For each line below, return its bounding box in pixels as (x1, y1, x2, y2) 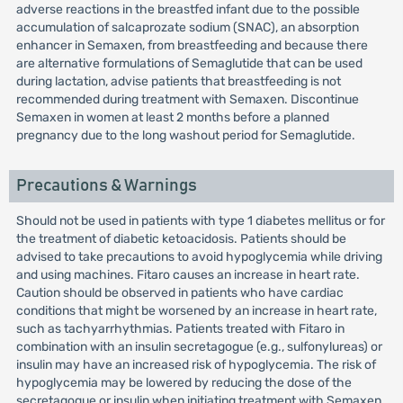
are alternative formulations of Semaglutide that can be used (15, 56, 363, 71)
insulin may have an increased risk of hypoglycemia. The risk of (15, 357, 376, 372)
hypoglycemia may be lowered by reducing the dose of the (15, 375, 352, 390)
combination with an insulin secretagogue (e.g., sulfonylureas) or (15, 339, 382, 354)
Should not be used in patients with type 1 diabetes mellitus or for (15, 213, 385, 228)
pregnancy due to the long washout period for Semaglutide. (15, 128, 355, 143)
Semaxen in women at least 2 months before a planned (15, 110, 329, 125)
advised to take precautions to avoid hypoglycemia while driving (15, 249, 382, 264)
